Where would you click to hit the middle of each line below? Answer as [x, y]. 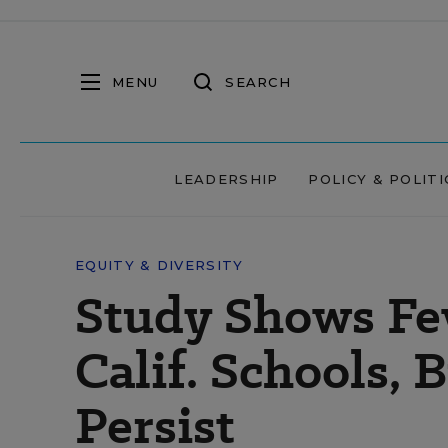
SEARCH [258, 81]
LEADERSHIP [226, 179]
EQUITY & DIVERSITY [159, 265]
